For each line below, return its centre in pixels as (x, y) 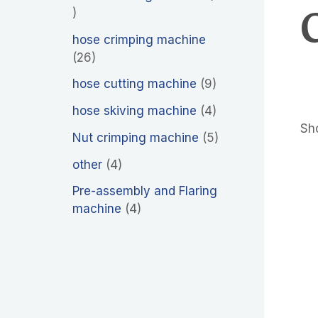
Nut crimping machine (136, 137)
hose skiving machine (135, 111)
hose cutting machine (135, 84)
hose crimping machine (139, 39)
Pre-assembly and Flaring (145, 191)
